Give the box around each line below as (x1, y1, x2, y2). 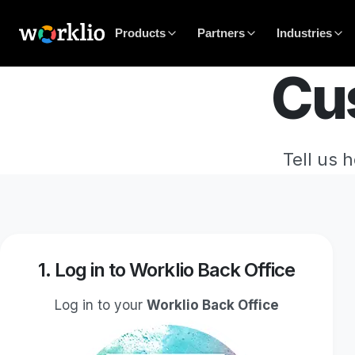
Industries (276, 26, 332, 40)
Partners (197, 26, 245, 40)
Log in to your (54, 296, 147, 313)
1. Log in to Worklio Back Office (37, 258, 296, 281)
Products (114, 26, 166, 40)
